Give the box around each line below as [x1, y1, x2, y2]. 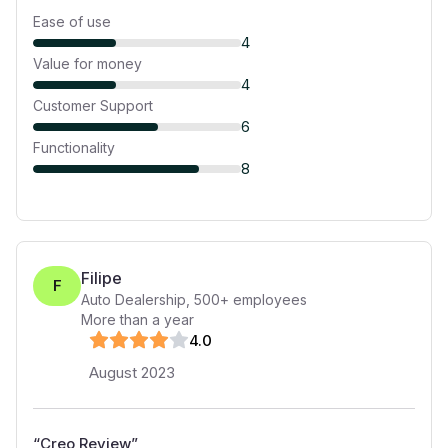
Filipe [81, 268, 122, 288]
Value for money [33, 55, 142, 72]
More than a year [81, 311, 194, 328]
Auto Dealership [81, 291, 186, 308]
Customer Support [33, 97, 153, 114]
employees [229, 291, 307, 308]
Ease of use [33, 13, 111, 30]
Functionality [33, 139, 115, 156]
